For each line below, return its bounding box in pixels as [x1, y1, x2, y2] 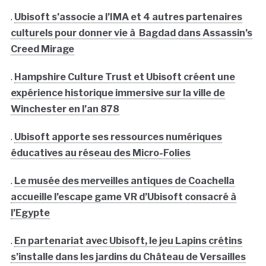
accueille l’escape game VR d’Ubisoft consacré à [10, 191, 236, 202]
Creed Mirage [10, 43, 74, 55]
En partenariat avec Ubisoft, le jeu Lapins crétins [14, 235, 242, 246]
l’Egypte [10, 207, 50, 218]
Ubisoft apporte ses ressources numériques [14, 131, 222, 142]
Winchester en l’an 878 [10, 103, 119, 115]
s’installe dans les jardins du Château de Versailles [10, 251, 246, 262]
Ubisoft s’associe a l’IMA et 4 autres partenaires [14, 11, 242, 23]
